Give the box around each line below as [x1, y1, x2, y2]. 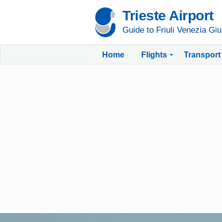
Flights [141, 51, 167, 59]
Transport [184, 51, 221, 59]
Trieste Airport [122, 8, 214, 23]
